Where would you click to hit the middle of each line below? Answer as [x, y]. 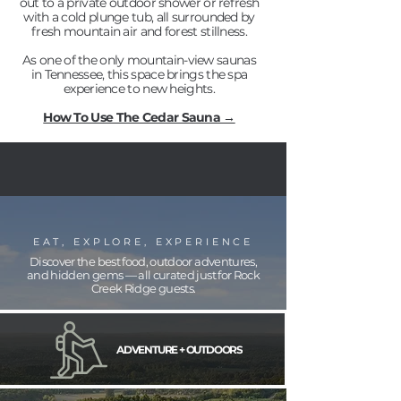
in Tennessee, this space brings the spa [139, 74]
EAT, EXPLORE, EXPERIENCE [143, 242]
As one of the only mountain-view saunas [139, 60]
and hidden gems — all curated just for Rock [143, 275]
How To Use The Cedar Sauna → [139, 117]
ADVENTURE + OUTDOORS [179, 350]
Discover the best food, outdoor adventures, [143, 261]
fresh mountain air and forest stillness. [139, 31]
